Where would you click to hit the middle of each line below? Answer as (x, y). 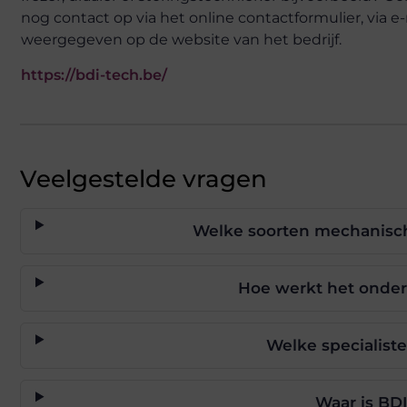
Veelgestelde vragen (144, 179)
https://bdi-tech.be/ (94, 75)
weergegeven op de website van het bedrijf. (181, 40)
